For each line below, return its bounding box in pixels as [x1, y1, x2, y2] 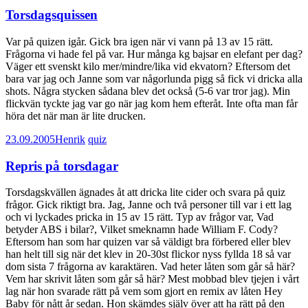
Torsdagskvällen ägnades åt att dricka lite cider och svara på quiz [5, 186, 285, 199]
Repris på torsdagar [5, 158, 118, 173]
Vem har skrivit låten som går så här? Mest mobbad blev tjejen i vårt [5, 273, 299, 285]
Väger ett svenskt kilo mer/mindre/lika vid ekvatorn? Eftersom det [5, 60, 290, 72]
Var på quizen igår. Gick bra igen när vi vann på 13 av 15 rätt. [5, 35, 273, 47]
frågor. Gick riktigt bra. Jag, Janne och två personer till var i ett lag [5, 199, 291, 211]
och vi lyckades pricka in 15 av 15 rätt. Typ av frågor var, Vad [5, 211, 274, 223]
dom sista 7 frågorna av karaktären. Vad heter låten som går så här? [5, 261, 295, 273]
